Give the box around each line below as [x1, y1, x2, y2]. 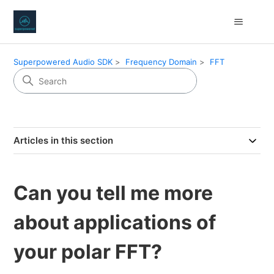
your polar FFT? [13, 240, 163, 264]
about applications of [13, 210, 217, 234]
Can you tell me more [13, 181, 213, 205]
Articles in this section [13, 135, 114, 146]
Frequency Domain [125, 57, 198, 67]
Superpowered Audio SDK [13, 57, 113, 67]
